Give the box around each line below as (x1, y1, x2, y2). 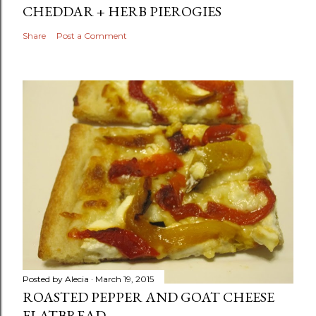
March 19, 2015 (95, 273, 154, 284)
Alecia (65, 273, 89, 284)
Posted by (23, 273, 65, 284)
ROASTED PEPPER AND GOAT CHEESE (23, 287, 274, 306)
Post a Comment (56, 30, 127, 41)
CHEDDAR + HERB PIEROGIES (23, 1, 221, 20)
